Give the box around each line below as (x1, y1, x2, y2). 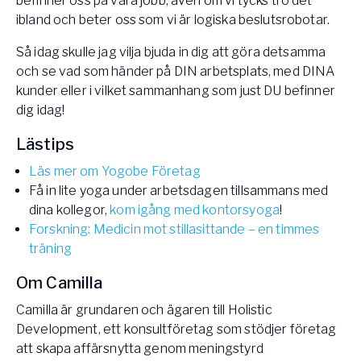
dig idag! (16, 102, 65, 118)
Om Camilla (16, 273, 103, 293)
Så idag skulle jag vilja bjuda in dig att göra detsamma (16, 44, 326, 60)
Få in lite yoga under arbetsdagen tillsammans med (29, 183, 329, 199)
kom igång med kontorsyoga (110, 202, 280, 218)
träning (29, 241, 73, 257)
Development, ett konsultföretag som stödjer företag (16, 322, 337, 338)
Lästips (16, 135, 75, 155)
